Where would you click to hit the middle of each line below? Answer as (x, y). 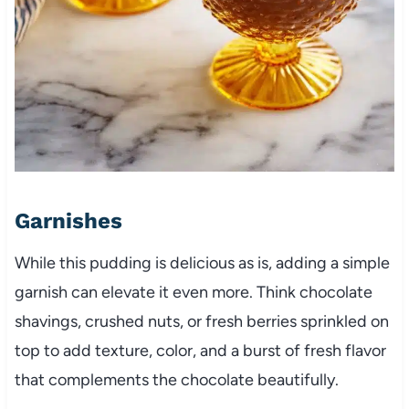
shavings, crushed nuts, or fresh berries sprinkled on (201, 321)
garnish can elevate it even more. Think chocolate (193, 292)
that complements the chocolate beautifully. (176, 379)
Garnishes (68, 220)
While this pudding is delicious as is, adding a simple (202, 262)
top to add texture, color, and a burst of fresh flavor (200, 350)
